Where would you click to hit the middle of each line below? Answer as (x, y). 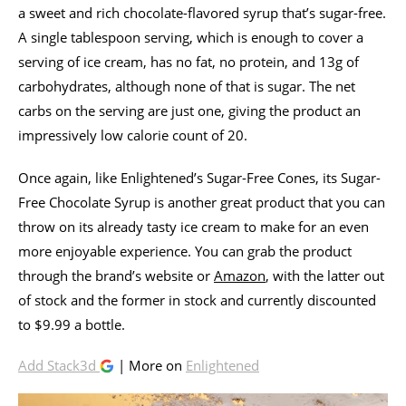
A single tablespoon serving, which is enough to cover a (191, 37)
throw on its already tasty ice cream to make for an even (193, 226)
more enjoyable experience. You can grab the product (185, 251)
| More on (150, 365)
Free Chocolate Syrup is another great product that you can (202, 202)
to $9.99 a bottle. (72, 324)
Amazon (240, 275)
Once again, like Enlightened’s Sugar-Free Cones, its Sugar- (199, 177)
